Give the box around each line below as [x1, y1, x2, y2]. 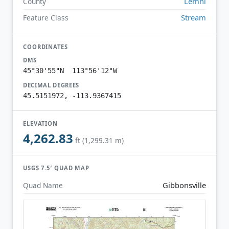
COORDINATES [23, 42, 68, 51]
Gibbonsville [163, 179, 206, 190]
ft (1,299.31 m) [75, 135, 124, 146]
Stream [181, 12, 206, 22]
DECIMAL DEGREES [23, 81, 80, 89]
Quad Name [23, 180, 63, 190]
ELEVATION [23, 119, 58, 127]
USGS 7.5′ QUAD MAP [23, 164, 90, 172]
